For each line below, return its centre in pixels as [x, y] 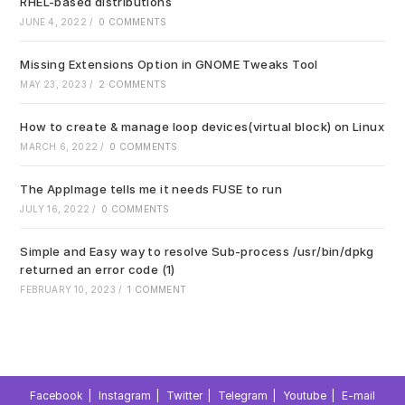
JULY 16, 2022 [55, 209]
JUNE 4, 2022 [53, 22]
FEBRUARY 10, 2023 [68, 290]
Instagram [125, 396]
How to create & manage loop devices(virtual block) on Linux [202, 127]
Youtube [305, 396]
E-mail [358, 396]
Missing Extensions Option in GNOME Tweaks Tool [169, 65]
